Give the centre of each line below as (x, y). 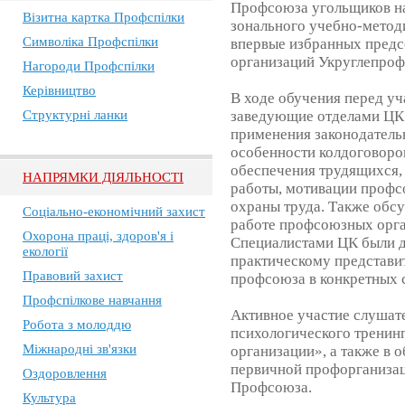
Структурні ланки (75, 115)
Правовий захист (73, 276)
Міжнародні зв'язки (80, 349)
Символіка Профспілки (90, 42)
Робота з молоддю (77, 325)
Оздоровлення (65, 373)
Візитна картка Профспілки (104, 17)
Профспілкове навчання (92, 300)
